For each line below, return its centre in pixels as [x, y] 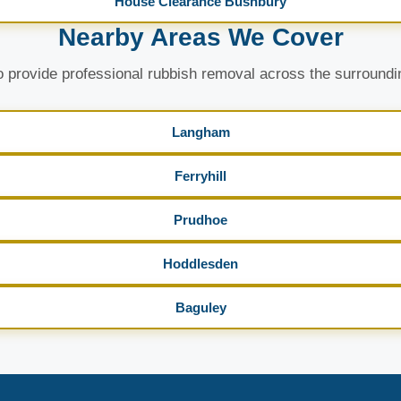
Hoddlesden [200, 264]
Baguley [200, 307]
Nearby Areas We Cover [200, 37]
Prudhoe [200, 220]
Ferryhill [200, 176]
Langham [200, 132]
